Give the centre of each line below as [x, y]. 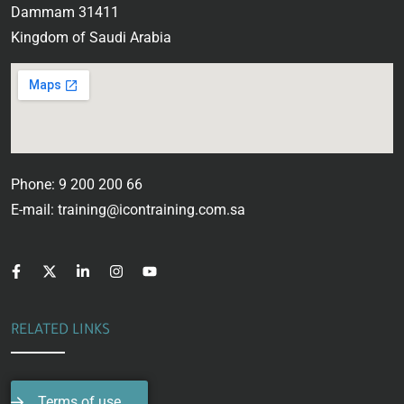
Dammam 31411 [65, 13]
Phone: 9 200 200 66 [77, 185]
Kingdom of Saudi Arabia [91, 38]
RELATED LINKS [60, 331]
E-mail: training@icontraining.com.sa [128, 210]
